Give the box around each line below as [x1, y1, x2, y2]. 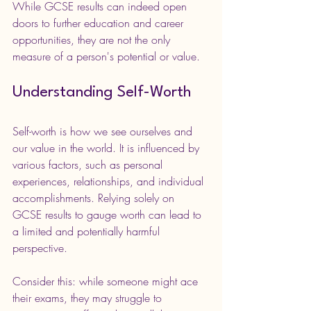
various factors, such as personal [12, 156, 166, 172]
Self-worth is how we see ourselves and [12, 123, 196, 139]
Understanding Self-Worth [12, 84, 192, 100]
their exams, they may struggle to [12, 289, 165, 305]
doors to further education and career [12, 15, 187, 31]
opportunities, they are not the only [12, 31, 174, 47]
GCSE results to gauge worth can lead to [12, 206, 205, 222]
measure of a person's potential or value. [12, 48, 203, 64]
